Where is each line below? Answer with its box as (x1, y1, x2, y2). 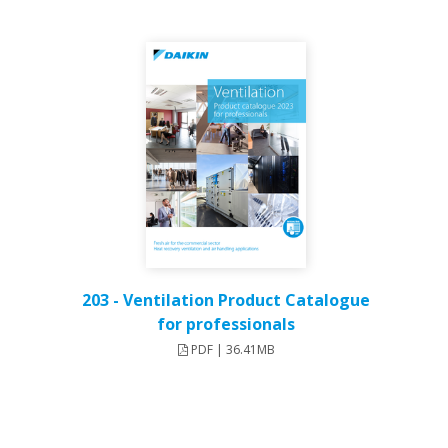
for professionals (157, 313, 295, 336)
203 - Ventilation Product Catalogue (82, 289, 370, 312)
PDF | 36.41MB (187, 341, 275, 359)
